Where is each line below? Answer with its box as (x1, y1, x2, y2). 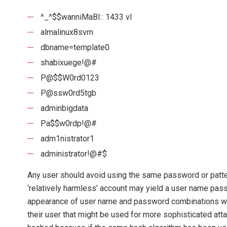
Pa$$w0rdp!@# (40, 119, 97, 129)
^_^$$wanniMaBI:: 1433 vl (40, 12, 132, 22)
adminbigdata (40, 103, 88, 113)
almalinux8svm (40, 27, 93, 37)
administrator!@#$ (40, 149, 107, 159)
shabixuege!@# (40, 58, 97, 68)
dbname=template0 (40, 43, 109, 53)
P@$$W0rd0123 (40, 73, 99, 83)
